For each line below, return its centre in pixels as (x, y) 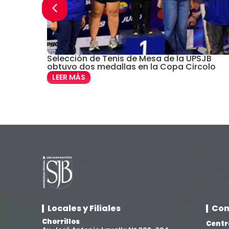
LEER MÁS (68, 77)
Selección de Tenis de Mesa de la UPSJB (129, 59)
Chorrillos (61, 222)
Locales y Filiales (84, 208)
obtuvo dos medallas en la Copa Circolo (131, 67)
